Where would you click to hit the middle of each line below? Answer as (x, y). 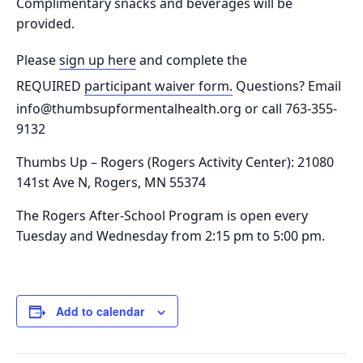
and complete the (192, 60)
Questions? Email (287, 85)
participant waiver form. (158, 85)
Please (38, 60)
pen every (278, 215)
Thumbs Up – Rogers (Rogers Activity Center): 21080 (175, 162)
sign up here (98, 60)
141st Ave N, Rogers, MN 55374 (111, 182)
